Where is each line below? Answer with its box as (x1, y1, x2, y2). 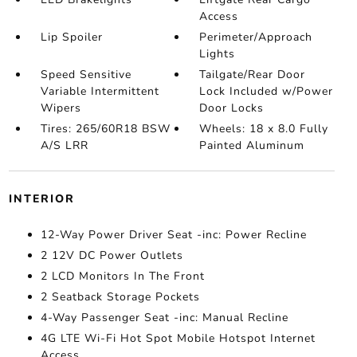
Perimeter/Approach (199, 29, 313, 45)
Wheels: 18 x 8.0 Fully (199, 121, 329, 136)
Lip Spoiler (40, 29, 103, 45)
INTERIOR (8, 191, 75, 206)
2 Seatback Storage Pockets (40, 289, 200, 304)
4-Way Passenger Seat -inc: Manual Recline (40, 310, 288, 325)
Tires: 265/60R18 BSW (40, 121, 171, 136)
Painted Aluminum (199, 138, 305, 153)
